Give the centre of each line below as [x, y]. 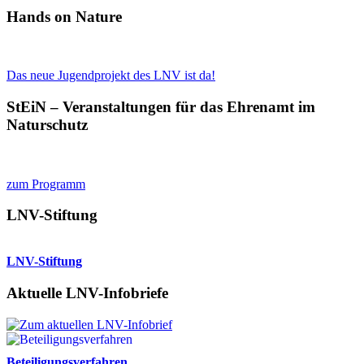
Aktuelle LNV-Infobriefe [87, 292]
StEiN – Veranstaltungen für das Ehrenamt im [161, 106]
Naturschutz [47, 124]
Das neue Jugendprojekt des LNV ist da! [111, 76]
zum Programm [46, 184]
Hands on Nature [64, 16]
